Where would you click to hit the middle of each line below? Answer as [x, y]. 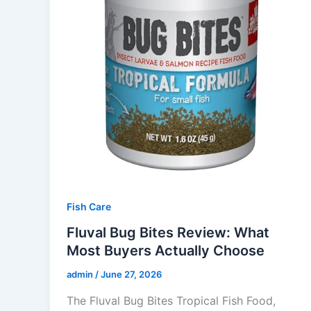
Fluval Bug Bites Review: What [168, 233]
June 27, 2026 [131, 275]
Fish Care [89, 206]
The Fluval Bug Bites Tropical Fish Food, [171, 301]
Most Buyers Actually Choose [166, 251]
